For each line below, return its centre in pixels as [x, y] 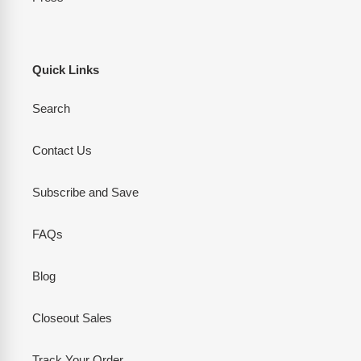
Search [51, 108]
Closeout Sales [72, 317]
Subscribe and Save [85, 192]
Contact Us [62, 150]
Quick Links [66, 70]
